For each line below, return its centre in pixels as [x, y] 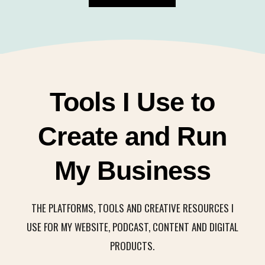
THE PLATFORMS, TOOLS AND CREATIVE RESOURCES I [132, 208]
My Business [132, 170]
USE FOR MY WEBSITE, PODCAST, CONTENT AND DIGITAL [132, 227]
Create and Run [132, 136]
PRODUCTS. [132, 245]
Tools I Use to [132, 102]
